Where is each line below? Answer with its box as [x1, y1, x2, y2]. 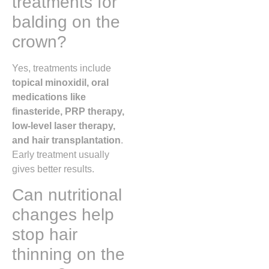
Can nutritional [12, 186, 122, 205]
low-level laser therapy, [12, 121, 115, 131]
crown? [12, 32, 67, 51]
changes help [12, 205, 114, 225]
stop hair [12, 225, 77, 244]
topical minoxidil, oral [12, 77, 109, 88]
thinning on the [12, 245, 125, 264]
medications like [12, 92, 86, 102]
